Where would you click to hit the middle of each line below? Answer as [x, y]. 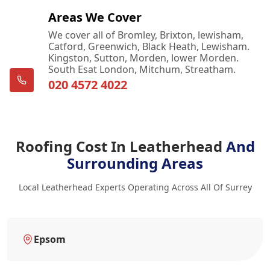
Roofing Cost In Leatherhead [121, 146]
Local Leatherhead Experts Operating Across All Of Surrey [135, 187]
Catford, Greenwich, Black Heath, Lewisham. [149, 46]
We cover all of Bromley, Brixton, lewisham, [146, 35]
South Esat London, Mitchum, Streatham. [142, 69]
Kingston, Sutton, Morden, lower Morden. [143, 58]
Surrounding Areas [135, 163]
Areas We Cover [95, 17]
